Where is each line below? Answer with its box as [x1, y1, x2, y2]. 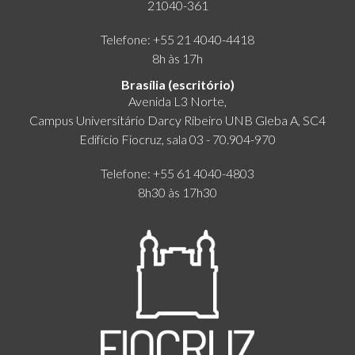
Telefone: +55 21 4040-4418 [101, 32, 254, 48]
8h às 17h [152, 51, 203, 67]
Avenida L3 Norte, [128, 94, 227, 109]
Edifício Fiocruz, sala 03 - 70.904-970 [79, 132, 276, 147]
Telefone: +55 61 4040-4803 [101, 166, 254, 181]
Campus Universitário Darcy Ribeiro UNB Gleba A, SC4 [29, 113, 326, 128]
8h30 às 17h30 [138, 185, 217, 200]
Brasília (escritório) [120, 77, 235, 93]
